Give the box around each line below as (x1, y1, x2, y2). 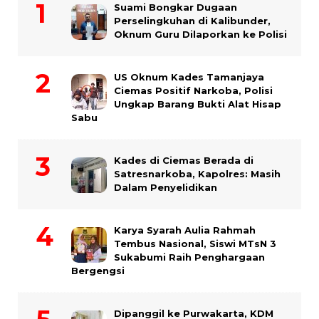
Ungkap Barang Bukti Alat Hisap (114, 98, 281, 110)
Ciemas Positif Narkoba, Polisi (114, 85, 273, 97)
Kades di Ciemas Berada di (114, 155, 253, 167)
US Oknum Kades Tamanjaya (114, 71, 264, 83)
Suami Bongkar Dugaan (114, 1, 237, 14)
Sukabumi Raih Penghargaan (114, 251, 265, 263)
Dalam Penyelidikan (114, 182, 217, 194)
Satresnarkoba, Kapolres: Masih (114, 168, 281, 180)
